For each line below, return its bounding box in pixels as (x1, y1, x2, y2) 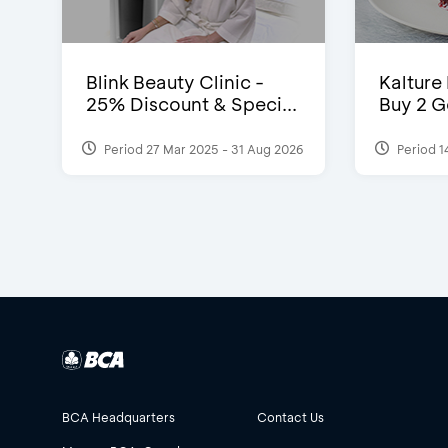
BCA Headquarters (62, 409, 175, 426)
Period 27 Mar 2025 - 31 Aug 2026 (101, 140, 304, 157)
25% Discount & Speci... (86, 92, 297, 117)
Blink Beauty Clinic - (86, 70, 264, 95)
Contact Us (257, 409, 324, 426)
